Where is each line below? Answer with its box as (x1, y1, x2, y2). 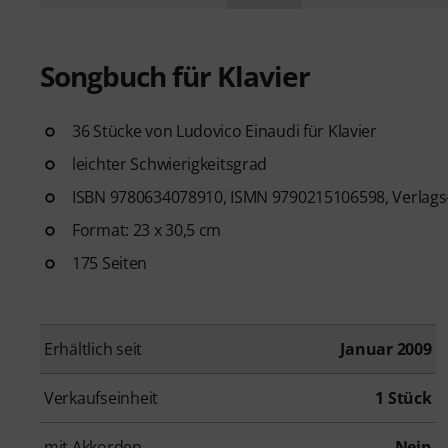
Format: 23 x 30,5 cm (72, 218, 222, 241)
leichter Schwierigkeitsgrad (72, 152, 268, 175)
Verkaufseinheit (44, 386, 159, 409)
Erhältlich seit (44, 337, 143, 360)
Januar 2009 (340, 337, 432, 360)
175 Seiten (72, 251, 148, 274)
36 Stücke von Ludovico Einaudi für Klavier (72, 119, 377, 142)
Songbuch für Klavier (40, 56, 310, 95)
